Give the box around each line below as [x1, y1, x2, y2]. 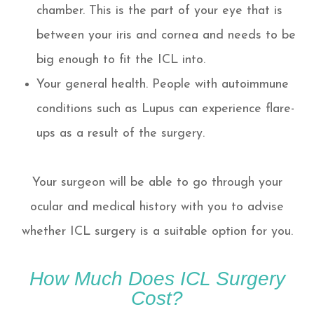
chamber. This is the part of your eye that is [36, 4, 283, 18]
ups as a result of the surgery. [36, 126, 205, 140]
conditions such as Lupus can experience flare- [36, 102, 295, 116]
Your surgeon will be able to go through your [32, 175, 282, 189]
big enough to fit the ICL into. [36, 53, 210, 67]
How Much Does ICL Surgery [29, 266, 285, 289]
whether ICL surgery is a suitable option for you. [21, 224, 293, 238]
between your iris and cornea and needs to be [36, 28, 296, 42]
